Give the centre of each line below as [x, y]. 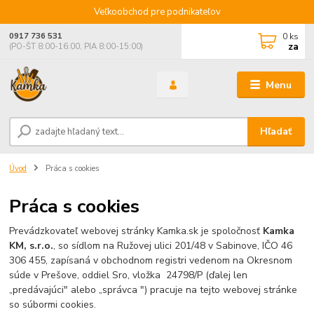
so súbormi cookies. [53, 304]
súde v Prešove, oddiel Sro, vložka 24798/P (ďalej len [129, 275]
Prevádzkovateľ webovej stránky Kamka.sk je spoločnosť [135, 231]
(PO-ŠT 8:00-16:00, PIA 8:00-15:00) [76, 47]
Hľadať [276, 131]
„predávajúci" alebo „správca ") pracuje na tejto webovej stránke [153, 289]
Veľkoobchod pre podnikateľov [157, 12]
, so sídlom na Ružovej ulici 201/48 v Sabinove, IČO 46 [173, 245]
